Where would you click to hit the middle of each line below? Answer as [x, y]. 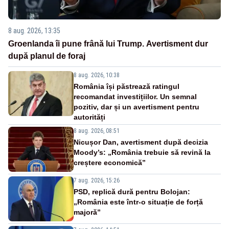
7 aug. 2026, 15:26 [97, 181]
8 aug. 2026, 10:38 [97, 75]
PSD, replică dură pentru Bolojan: [132, 192]
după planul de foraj [47, 56]
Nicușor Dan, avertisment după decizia [141, 142]
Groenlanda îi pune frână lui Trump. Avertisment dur [108, 44]
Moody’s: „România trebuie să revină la [142, 153]
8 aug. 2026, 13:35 [34, 31]
